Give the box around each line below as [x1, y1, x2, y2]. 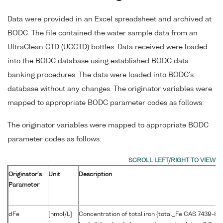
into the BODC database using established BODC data [7, 58, 189, 65]
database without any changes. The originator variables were [7, 86, 212, 93]
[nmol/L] [48, 211, 72, 218]
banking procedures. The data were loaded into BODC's [7, 72, 194, 79]
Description [79, 171, 112, 178]
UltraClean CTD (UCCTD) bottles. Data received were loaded [7, 44, 208, 51]
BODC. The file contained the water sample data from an [7, 30, 198, 37]
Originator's [8, 171, 42, 178]
